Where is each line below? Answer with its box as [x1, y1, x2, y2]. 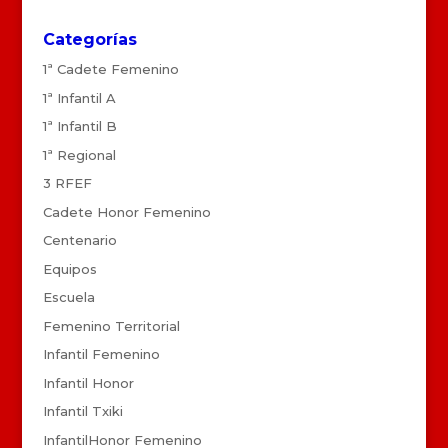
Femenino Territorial [42, 317, 180, 334]
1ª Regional [42, 146, 116, 163]
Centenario [42, 232, 117, 249]
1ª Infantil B [42, 118, 117, 135]
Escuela [42, 289, 95, 306]
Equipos [42, 260, 97, 277]
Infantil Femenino [42, 346, 160, 363]
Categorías [42, 30, 137, 50]
